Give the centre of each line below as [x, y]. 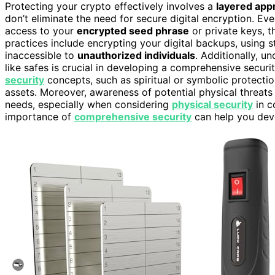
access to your [41, 30]
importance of [40, 116]
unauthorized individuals [136, 55]
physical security [212, 104]
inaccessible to [41, 55]
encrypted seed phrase [133, 30]
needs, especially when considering [88, 104]
